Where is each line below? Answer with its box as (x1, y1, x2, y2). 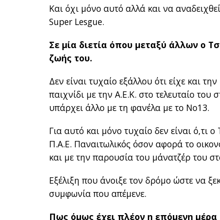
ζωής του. (49, 52, 93, 64)
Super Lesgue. (49, 16, 105, 28)
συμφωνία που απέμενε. (49, 188, 147, 200)
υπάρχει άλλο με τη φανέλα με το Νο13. (49, 102, 210, 114)
